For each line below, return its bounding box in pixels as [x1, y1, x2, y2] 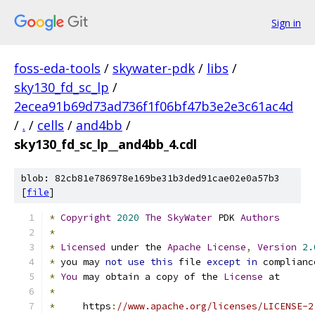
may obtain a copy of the [77, 271, 224, 283]
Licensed [60, 241, 105, 253]
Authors [240, 212, 280, 224]
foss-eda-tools [14, 60, 101, 77]
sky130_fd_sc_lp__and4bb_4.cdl [14, 136, 197, 153]
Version [257, 241, 297, 253]
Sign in [271, 15, 301, 30]
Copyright [60, 212, 111, 224]
